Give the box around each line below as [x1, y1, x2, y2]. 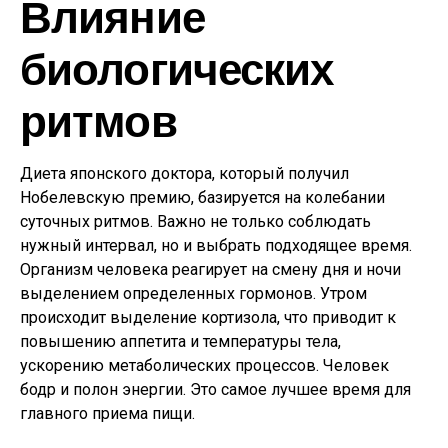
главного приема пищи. [20, 404, 195, 423]
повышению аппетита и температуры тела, [20, 332, 341, 351]
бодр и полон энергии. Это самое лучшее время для [20, 380, 411, 399]
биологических [20, 41, 334, 94]
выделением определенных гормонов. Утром [20, 284, 367, 303]
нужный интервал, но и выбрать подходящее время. [20, 236, 412, 255]
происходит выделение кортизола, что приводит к [20, 308, 396, 327]
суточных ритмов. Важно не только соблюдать [20, 212, 371, 231]
